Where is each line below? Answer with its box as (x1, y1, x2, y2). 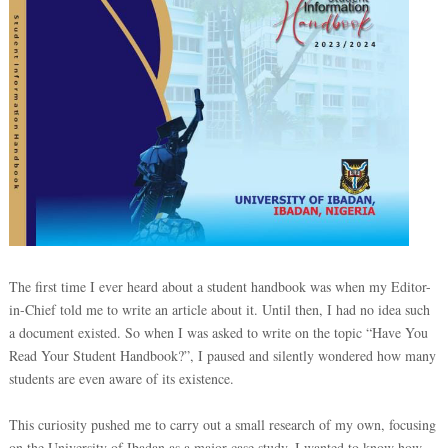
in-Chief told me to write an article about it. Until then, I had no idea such (8, 299, 430, 319)
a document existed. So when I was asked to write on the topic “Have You (8, 322, 428, 342)
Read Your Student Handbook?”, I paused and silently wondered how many (8, 345, 436, 365)
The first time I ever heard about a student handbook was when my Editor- (8, 276, 431, 296)
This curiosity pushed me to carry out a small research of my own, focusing (8, 414, 436, 434)
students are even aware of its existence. (8, 368, 239, 388)
